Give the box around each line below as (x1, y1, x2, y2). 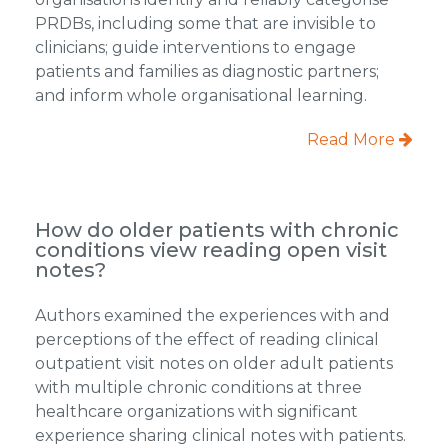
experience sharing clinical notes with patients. (34, 425, 406, 445)
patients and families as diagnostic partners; (34, 61, 379, 81)
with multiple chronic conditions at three (34, 377, 362, 397)
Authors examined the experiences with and (34, 305, 390, 325)
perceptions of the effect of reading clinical (34, 329, 379, 349)
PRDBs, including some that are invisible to (34, 13, 376, 33)
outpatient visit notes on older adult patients (34, 353, 393, 373)
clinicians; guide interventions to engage (34, 37, 356, 57)
